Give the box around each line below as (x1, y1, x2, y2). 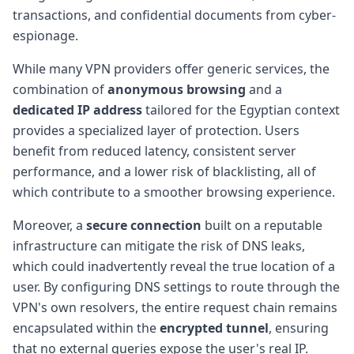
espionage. (13, 26, 78, 44)
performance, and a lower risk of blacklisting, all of (13, 162, 316, 180)
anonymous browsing (107, 80, 246, 98)
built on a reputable (201, 216, 322, 234)
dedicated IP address (13, 100, 142, 119)
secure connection (86, 216, 201, 234)
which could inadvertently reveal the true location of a (13, 257, 335, 275)
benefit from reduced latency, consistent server (13, 141, 296, 160)
